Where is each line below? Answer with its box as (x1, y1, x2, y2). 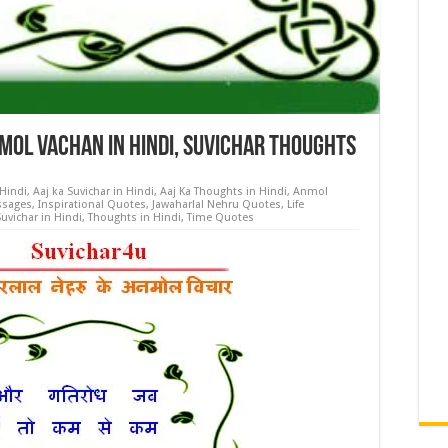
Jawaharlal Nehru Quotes (152, 198, 281, 211)
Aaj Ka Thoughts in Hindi (160, 185, 287, 198)
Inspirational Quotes (38, 198, 146, 211)
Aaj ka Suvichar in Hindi (33, 185, 154, 198)
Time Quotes (187, 211, 254, 224)
